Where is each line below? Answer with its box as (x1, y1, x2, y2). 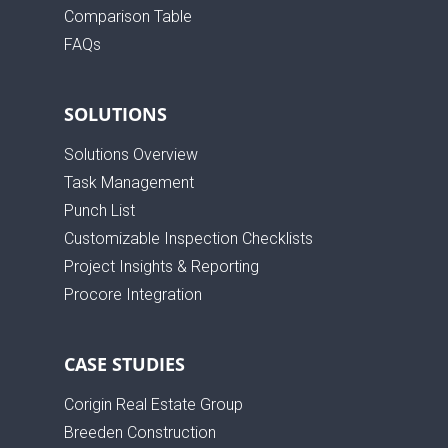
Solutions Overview (64, 144, 198, 164)
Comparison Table (64, 6, 192, 26)
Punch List (64, 200, 135, 220)
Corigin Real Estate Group (64, 394, 243, 414)
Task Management (64, 172, 194, 192)
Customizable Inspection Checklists (64, 228, 313, 248)
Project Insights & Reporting (64, 256, 259, 276)
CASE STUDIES (64, 351, 185, 376)
